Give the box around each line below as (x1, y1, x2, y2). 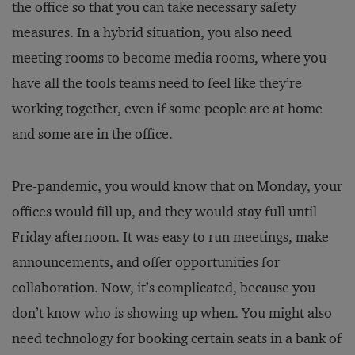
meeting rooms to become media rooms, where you (12, 49, 326, 67)
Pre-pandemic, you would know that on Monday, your (12, 177, 342, 195)
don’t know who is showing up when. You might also (12, 304, 332, 322)
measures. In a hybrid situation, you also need (12, 24, 292, 41)
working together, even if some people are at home (12, 100, 323, 117)
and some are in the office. (12, 125, 173, 143)
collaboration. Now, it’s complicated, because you (12, 279, 315, 296)
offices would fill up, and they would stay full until (12, 203, 317, 220)
